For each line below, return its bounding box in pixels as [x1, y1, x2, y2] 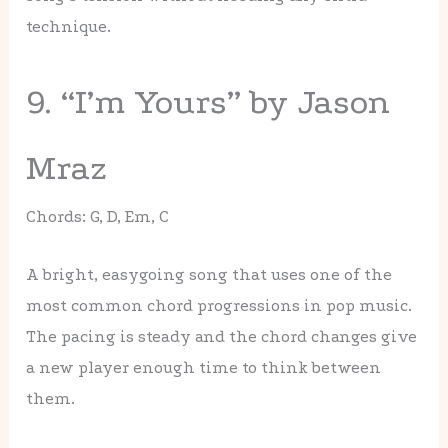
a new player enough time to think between [26, 358, 382, 378]
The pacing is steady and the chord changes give [26, 327, 418, 347]
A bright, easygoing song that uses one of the [26, 265, 393, 285]
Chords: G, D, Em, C [26, 207, 170, 227]
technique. [26, 17, 112, 37]
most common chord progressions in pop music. [26, 296, 413, 316]
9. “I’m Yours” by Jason [26, 82, 391, 123]
